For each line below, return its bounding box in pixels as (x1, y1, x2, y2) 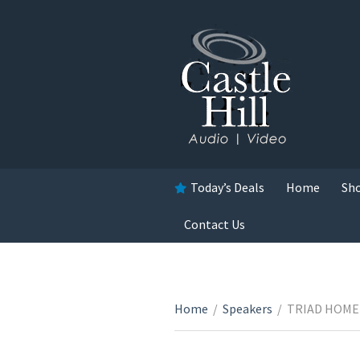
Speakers (223, 301, 272, 317)
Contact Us (184, 216, 245, 232)
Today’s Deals (190, 179, 264, 195)
